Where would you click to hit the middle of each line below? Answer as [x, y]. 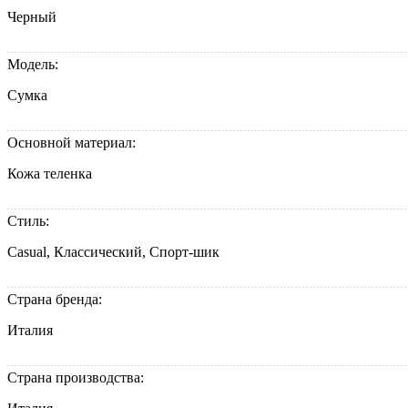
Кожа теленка [50, 174]
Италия [30, 331]
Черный [32, 17]
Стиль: [30, 221]
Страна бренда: [56, 300]
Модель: [35, 65]
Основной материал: [73, 143]
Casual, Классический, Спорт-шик [113, 252]
